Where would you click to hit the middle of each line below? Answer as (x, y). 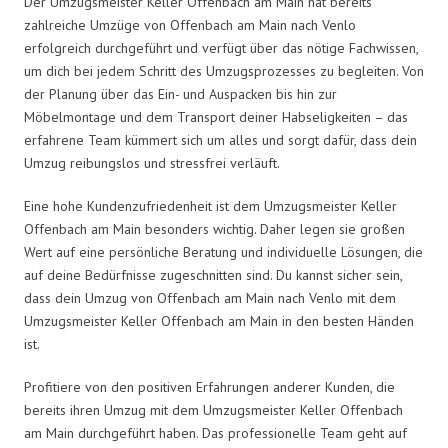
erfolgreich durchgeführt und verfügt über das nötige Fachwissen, (221, 47)
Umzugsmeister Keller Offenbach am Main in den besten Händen (219, 320)
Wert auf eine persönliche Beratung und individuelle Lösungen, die (223, 251)
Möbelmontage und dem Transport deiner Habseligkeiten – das (216, 116)
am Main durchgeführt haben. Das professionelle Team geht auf (215, 432)
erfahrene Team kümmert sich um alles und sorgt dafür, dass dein (220, 139)
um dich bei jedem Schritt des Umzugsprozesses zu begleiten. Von (224, 70)
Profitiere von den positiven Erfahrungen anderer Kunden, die (209, 386)
